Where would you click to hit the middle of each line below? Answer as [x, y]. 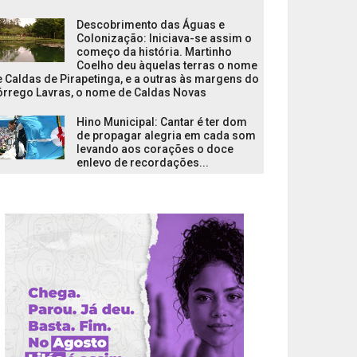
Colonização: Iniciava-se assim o [164, 38]
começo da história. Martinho [154, 52]
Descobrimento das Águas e [151, 25]
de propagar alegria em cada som [166, 135]
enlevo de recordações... [143, 163]
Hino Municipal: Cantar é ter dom [162, 122]
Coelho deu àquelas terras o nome [167, 65]
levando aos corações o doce [155, 149]
